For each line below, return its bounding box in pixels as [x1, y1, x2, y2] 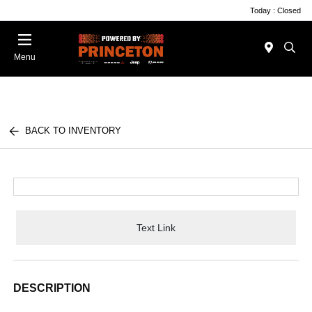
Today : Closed [250, 6, 301, 15]
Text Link [136, 221, 175, 233]
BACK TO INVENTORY [25, 125, 122, 136]
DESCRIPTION [13, 282, 91, 294]
